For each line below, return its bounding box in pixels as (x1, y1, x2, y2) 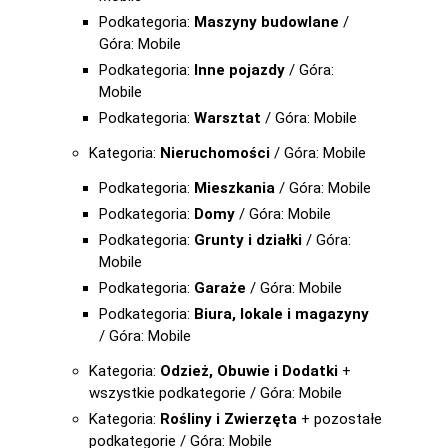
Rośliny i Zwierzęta (160, 410, 297, 428)
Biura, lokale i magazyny (194, 305, 369, 323)
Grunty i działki (194, 231, 302, 249)
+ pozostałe (297, 410, 382, 428)
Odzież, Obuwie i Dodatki (160, 362, 338, 380)
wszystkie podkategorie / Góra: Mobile (89, 384, 342, 402)
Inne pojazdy (194, 61, 285, 79)
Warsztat (194, 109, 261, 127)
